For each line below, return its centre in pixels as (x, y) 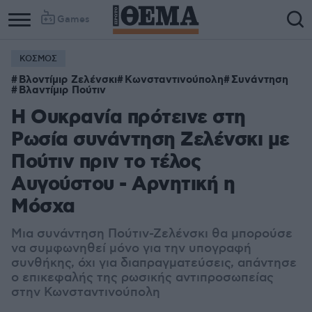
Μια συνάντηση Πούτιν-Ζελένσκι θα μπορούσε (152, 234)
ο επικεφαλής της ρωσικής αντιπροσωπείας (142, 278)
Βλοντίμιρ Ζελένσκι (68, 80)
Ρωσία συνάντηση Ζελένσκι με (150, 140)
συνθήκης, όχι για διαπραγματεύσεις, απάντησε (154, 263)
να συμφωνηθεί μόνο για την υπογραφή (131, 249)
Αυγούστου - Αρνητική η (123, 185)
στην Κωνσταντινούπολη (86, 292)
